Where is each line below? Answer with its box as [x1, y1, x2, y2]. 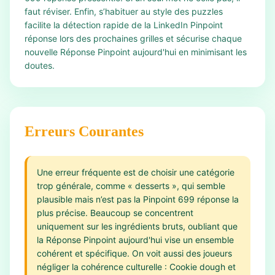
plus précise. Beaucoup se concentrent [37, 207, 193, 218]
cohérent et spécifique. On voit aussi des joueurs [37, 248, 232, 258]
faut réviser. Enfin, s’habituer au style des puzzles [25, 6, 223, 17]
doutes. [25, 60, 55, 71]
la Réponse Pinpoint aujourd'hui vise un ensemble [37, 234, 234, 245]
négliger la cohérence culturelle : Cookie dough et [37, 261, 236, 272]
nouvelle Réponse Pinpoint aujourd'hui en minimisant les [25, 47, 247, 57]
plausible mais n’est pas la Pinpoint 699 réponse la [37, 194, 239, 204]
